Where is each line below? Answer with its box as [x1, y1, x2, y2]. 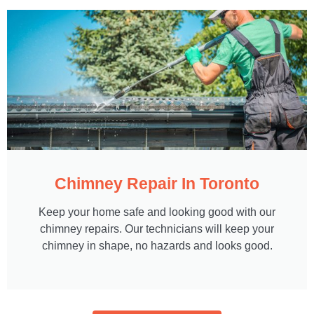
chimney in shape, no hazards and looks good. [41, 240, 273, 252]
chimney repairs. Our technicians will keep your [40, 223, 274, 235]
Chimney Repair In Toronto [55, 175, 259, 193]
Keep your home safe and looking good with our [39, 206, 275, 219]
